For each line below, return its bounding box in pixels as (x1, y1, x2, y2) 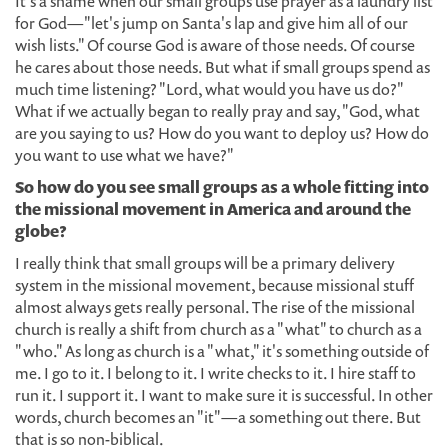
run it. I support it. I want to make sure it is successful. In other (15, 384, 433, 406)
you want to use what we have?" (15, 144, 234, 166)
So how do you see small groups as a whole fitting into (15, 176, 429, 198)
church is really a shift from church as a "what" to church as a (15, 318, 422, 340)
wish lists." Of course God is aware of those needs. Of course (15, 34, 415, 56)
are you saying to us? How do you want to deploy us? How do (15, 122, 429, 144)
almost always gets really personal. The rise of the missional (15, 296, 415, 318)
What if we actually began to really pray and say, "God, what (15, 100, 420, 122)
